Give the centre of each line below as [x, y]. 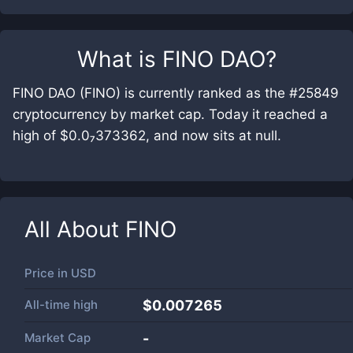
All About [75, 229]
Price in [48, 273]
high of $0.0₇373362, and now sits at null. [147, 136]
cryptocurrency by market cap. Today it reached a [170, 114]
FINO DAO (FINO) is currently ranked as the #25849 [176, 93]
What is [119, 59]
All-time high [61, 305]
